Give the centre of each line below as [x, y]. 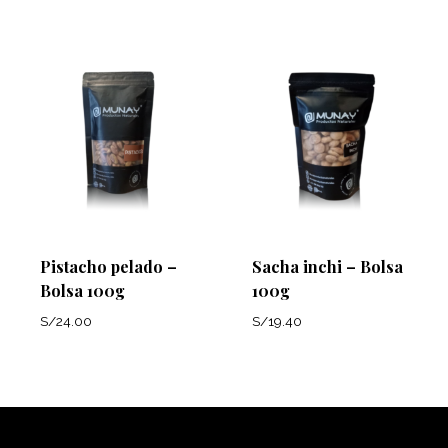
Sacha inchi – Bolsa [327, 266]
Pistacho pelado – [108, 266]
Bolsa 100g [82, 290]
